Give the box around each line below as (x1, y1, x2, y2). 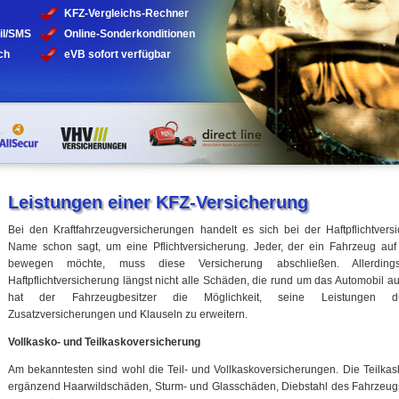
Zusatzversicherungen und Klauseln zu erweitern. (8, 308, 248, 321)
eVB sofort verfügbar (64, 48, 171, 61)
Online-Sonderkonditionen (64, 28, 195, 40)
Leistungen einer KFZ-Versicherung (8, 192, 308, 212)
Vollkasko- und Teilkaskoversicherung (8, 336, 200, 348)
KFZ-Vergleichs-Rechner (64, 7, 189, 20)
